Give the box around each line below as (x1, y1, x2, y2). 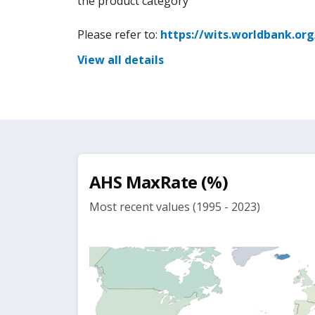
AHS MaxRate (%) (89, 170, 228, 193)
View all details (77, 52, 164, 67)
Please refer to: (77, 27, 160, 42)
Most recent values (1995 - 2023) (89, 199, 260, 214)
